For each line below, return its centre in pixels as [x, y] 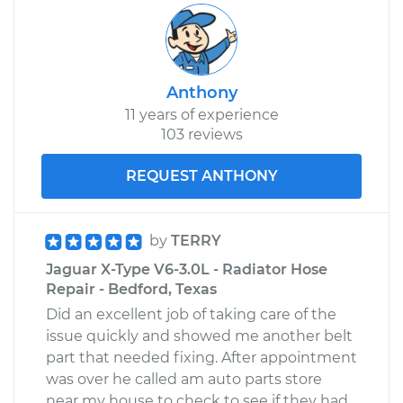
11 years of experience [201, 114]
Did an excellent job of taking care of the [191, 314]
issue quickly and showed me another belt [199, 336]
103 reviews [201, 134]
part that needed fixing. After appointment [201, 357]
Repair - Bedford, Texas [131, 289]
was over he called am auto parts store [184, 379]
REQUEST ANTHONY [201, 175]
